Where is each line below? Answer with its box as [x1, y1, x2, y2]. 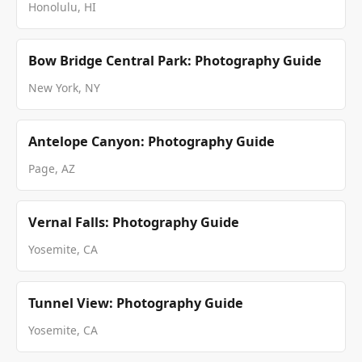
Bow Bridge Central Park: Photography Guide [28, 51, 322, 69]
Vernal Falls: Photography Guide [28, 213, 239, 231]
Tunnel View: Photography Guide [28, 293, 243, 312]
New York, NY [28, 79, 100, 95]
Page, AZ [28, 160, 75, 176]
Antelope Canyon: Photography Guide [28, 132, 275, 150]
